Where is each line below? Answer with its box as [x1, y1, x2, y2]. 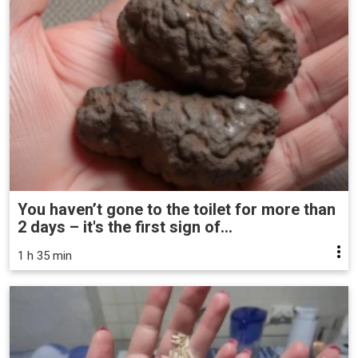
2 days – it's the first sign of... [18, 217, 233, 237]
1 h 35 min [18, 249, 72, 264]
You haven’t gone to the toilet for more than [18, 200, 336, 220]
